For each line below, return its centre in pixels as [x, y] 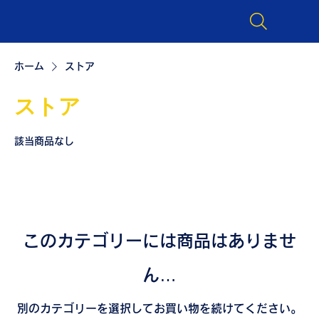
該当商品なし [44, 141]
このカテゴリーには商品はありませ [159, 241]
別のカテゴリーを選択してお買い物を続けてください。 [159, 308]
